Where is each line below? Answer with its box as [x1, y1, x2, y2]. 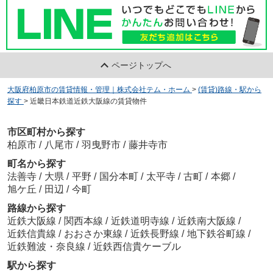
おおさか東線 [63, 229, 125, 239]
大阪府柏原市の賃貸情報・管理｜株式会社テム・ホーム [7, 85, 190, 94]
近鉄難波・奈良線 [7, 241, 88, 252]
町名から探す [7, 158, 66, 169]
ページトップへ [112, 60, 172, 70]
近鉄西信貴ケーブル [93, 241, 181, 252]
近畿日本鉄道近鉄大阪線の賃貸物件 [29, 96, 147, 105]
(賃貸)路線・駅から [197, 85, 261, 94]
